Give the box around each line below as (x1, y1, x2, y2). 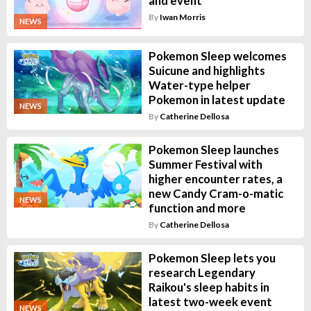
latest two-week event (148, 294, 272, 310)
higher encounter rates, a (148, 171, 283, 187)
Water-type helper (148, 78, 251, 93)
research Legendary (148, 265, 255, 280)
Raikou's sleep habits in (148, 280, 269, 295)
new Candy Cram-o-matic (148, 186, 283, 201)
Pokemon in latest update (148, 92, 285, 108)
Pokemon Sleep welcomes (148, 49, 287, 64)
